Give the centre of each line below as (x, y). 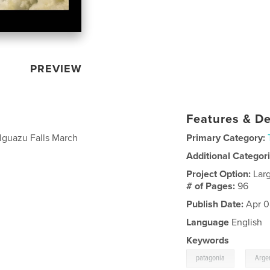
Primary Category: (226, 138)
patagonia (211, 258)
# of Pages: (212, 186)
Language (208, 222)
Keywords (208, 240)
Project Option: (220, 174)
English (246, 222)
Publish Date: (215, 204)
